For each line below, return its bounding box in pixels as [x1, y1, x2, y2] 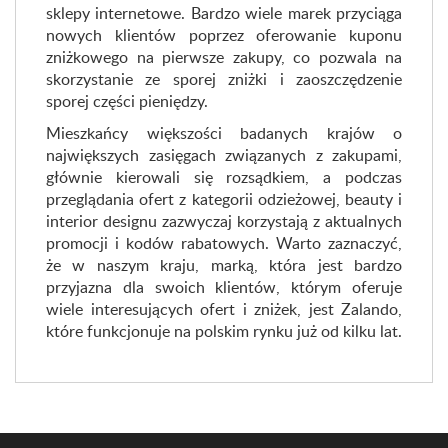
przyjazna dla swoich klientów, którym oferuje [46, 276, 402, 298]
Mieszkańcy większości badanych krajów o [46, 122, 402, 144]
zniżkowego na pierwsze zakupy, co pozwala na [46, 46, 402, 68]
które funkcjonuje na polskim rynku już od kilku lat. [46, 320, 402, 342]
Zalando [341, 298, 398, 320]
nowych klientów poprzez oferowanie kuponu [46, 24, 402, 46]
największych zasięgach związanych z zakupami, [46, 144, 402, 166]
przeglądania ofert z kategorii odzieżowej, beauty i [46, 188, 402, 210]
